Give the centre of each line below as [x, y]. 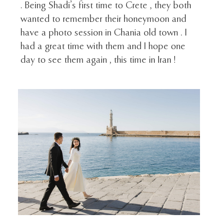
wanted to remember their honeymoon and [104, 19]
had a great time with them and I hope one [103, 47]
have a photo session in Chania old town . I [104, 33]
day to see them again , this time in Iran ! [98, 60]
